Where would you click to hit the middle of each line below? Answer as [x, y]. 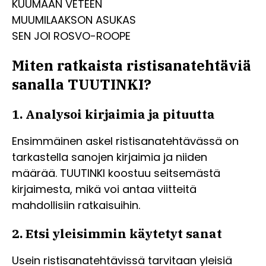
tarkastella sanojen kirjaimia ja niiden [110, 157]
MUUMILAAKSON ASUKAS [74, 20]
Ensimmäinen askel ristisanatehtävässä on [125, 141]
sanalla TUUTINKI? [82, 84]
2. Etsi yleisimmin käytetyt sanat [117, 233]
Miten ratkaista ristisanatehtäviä [132, 65]
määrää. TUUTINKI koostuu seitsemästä [116, 173]
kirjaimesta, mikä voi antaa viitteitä [104, 189]
